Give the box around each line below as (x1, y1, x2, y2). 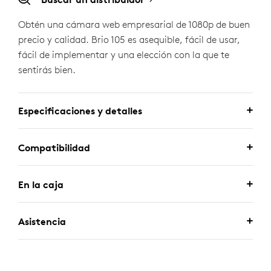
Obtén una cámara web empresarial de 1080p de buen (18, 18, 250, 30)
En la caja (18, 178, 64, 191)
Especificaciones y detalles (18, 105, 142, 117)
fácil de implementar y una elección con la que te (18, 48, 229, 60)
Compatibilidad (18, 142, 90, 154)
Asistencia (18, 215, 66, 227)
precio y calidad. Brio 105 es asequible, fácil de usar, (18, 33, 240, 45)
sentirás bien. (18, 64, 76, 76)
